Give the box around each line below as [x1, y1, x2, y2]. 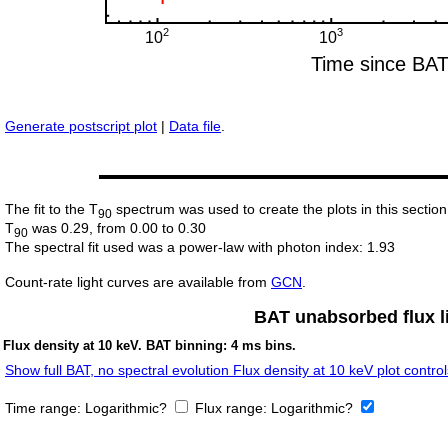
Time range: [5, 400, 85, 417]
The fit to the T [5, 201, 98, 218]
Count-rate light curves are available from [5, 274, 271, 291]
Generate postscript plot [5, 118, 157, 135]
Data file [169, 118, 221, 135]
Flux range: [195, 400, 271, 417]
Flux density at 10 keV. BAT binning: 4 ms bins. [3, 338, 296, 354]
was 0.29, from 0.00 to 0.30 [28, 220, 206, 237]
